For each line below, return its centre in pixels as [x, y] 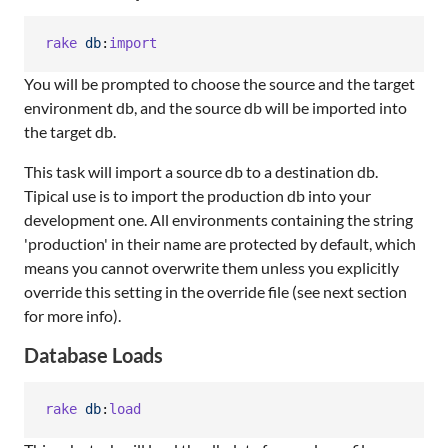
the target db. [70, 131]
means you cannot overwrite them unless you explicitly [211, 267]
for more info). [72, 315]
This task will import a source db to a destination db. [201, 171]
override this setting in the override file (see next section [215, 291]
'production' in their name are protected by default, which [220, 243]
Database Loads [93, 354]
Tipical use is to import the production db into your [197, 195]
